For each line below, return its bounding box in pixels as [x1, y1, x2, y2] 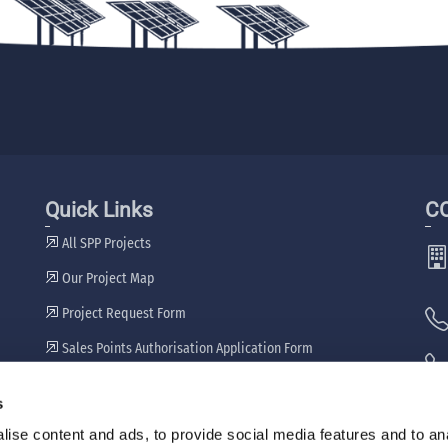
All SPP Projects [58, 234, 151, 252]
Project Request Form [58, 304, 186, 322]
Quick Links [44, 197, 153, 222]
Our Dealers [58, 374, 130, 392]
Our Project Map [58, 269, 154, 287]
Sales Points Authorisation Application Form [58, 339, 313, 357]
